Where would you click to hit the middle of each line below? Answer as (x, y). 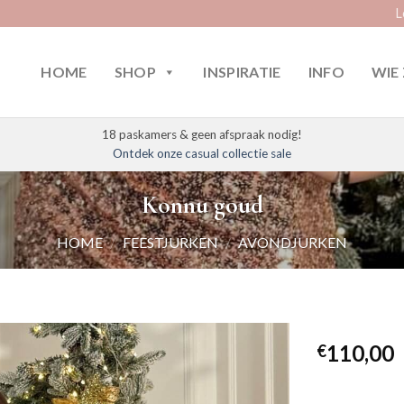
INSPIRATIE (242, 72)
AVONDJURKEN (292, 242)
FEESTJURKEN (170, 242)
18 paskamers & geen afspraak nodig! (202, 134)
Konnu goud (202, 205)
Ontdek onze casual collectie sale (202, 153)
